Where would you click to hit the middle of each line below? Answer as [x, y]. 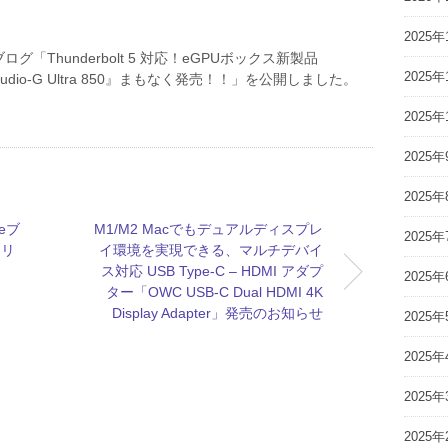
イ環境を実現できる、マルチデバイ [210, 249]
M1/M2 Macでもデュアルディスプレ [208, 228]
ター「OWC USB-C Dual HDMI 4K [214, 291]
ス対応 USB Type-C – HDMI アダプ [211, 270]
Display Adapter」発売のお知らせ [217, 312]
